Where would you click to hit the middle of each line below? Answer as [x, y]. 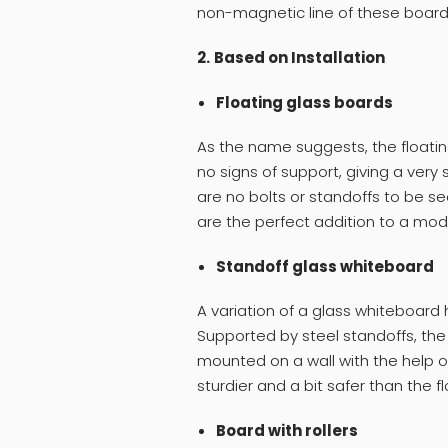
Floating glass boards [304, 103]
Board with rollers [286, 430]
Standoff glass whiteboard [324, 267]
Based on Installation [299, 58]
